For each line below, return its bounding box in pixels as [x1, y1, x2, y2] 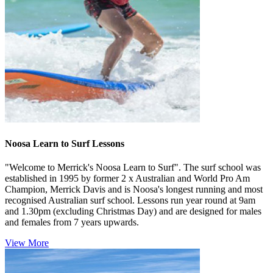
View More [5, 237, 49, 248]
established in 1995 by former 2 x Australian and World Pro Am [5, 172, 250, 183]
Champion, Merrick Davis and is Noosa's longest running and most [5, 183, 263, 194]
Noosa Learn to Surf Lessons [5, 138, 124, 149]
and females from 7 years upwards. [5, 216, 139, 227]
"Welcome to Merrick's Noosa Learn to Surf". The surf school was [5, 161, 261, 172]
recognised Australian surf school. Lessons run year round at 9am [5, 194, 255, 205]
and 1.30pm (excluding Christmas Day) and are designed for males [5, 205, 261, 216]
